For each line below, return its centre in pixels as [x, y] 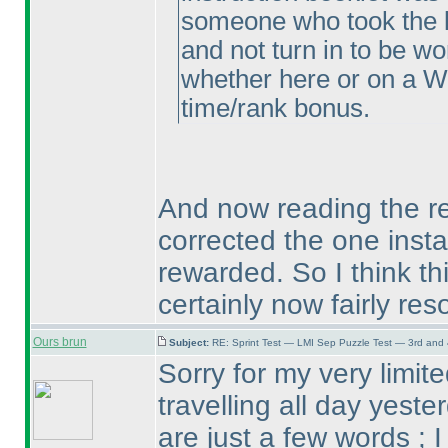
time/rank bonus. [275, 108]
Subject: [190, 342]
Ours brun [59, 342]
